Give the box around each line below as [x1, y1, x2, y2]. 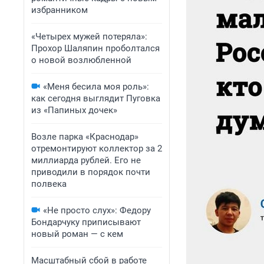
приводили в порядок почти [31, 167, 150, 177]
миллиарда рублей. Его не [31, 155, 141, 166]
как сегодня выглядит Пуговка [31, 93, 160, 104]
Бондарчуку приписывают [31, 217, 141, 227]
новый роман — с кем [31, 229, 123, 239]
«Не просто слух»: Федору [43, 205, 151, 216]
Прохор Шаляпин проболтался [31, 43, 160, 54]
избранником [31, 5, 88, 15]
